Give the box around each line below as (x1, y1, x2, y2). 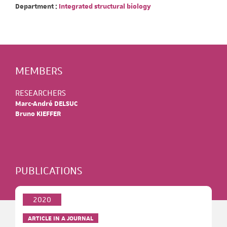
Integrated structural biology (57, 2, 151, 11)
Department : (15, 2, 57, 11)
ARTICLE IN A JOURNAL (28, 213, 93, 222)
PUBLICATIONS (15, 163, 82, 177)
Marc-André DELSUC (15, 99, 78, 108)
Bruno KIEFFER (15, 109, 61, 119)
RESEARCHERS (15, 87, 66, 98)
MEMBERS (15, 63, 62, 78)
